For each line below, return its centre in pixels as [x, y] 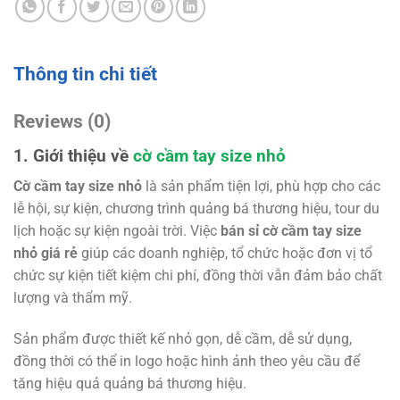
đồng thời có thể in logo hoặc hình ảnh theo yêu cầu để [187, 362]
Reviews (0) [62, 121]
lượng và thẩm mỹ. [73, 298]
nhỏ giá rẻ [46, 254]
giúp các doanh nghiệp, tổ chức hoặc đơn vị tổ [225, 254]
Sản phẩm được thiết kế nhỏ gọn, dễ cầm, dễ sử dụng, [183, 339]
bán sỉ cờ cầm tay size [291, 231]
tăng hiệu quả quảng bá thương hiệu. [130, 384]
